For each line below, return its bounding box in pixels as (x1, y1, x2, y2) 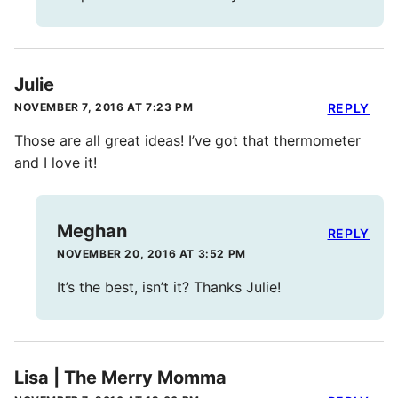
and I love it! (14, 154, 97, 172)
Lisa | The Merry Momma (14, 367, 227, 389)
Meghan (57, 220, 127, 243)
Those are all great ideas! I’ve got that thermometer (14, 131, 361, 150)
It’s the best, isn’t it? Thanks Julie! (57, 278, 281, 297)
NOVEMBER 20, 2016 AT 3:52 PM (57, 247, 246, 261)
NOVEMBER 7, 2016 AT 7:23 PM (14, 100, 194, 115)
